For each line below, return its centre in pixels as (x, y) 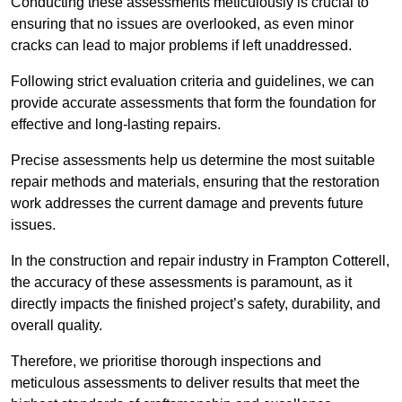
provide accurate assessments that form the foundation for (193, 103)
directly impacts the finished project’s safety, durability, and (196, 304)
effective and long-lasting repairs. (116, 125)
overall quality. (57, 326)
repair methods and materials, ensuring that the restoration (195, 182)
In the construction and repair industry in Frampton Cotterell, (200, 261)
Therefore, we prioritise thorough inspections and (166, 362)
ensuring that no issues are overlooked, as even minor (182, 24)
